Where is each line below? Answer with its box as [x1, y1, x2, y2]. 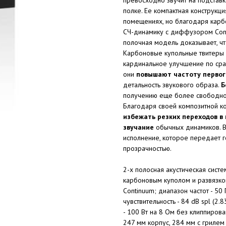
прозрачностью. [123, 143, 172, 153]
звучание [123, 122, 154, 132]
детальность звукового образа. [123, 80, 221, 89]
